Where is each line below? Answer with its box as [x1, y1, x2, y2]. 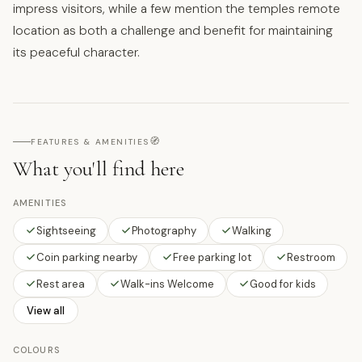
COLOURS [13, 343, 60, 356]
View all [27, 303, 65, 318]
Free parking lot [173, 250, 251, 264]
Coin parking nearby [36, 250, 137, 264]
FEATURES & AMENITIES [31, 136, 149, 147]
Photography [132, 223, 196, 238]
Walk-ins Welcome [120, 276, 214, 291]
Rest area [36, 276, 85, 291]
